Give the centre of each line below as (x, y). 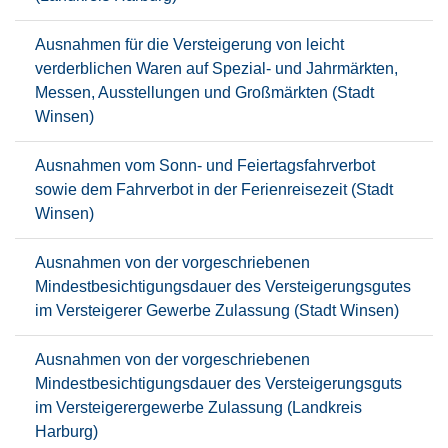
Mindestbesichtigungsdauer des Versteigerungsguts (218, 383)
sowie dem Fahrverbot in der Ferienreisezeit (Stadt (214, 189)
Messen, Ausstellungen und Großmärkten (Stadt (204, 92)
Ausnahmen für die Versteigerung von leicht (189, 44)
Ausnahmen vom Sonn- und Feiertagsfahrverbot (205, 165)
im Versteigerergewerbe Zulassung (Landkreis (198, 407)
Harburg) (66, 431)
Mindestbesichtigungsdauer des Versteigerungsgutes (223, 286)
